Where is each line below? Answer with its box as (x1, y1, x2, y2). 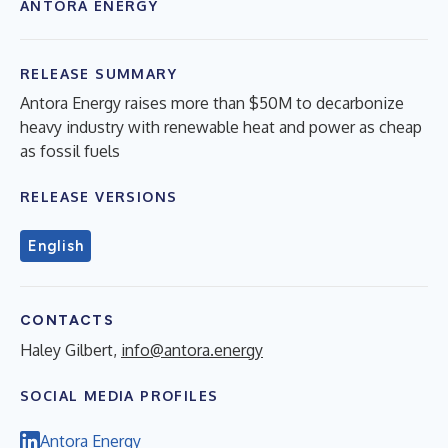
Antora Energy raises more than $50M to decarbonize (20, 92, 404, 113)
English (28, 236, 84, 255)
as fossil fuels (20, 140, 120, 161)
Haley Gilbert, (20, 339, 121, 360)
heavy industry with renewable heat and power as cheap (20, 116, 422, 137)
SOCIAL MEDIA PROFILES (20, 386, 219, 404)
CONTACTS (20, 311, 115, 329)
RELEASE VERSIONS (20, 187, 178, 205)
